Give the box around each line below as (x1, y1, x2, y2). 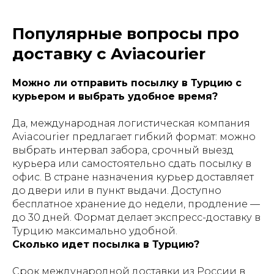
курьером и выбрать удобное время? (12, 91, 218, 102)
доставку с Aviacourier (12, 44, 206, 64)
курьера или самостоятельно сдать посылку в (12, 158, 251, 169)
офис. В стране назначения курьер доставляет (12, 171, 254, 183)
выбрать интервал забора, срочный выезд (12, 144, 234, 156)
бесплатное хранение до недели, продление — (12, 198, 260, 210)
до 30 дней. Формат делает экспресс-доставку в (12, 212, 261, 223)
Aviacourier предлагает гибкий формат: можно (12, 131, 256, 143)
